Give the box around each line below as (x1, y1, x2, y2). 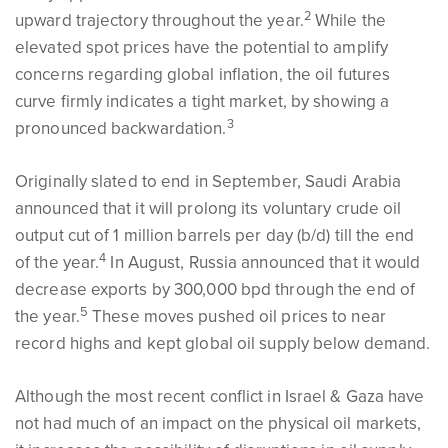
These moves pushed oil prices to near (88, 306, 386, 327)
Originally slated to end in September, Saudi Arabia (15, 171, 402, 192)
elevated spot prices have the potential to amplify (15, 37, 389, 58)
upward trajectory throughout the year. (15, 10, 304, 31)
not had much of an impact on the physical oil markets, (15, 413, 422, 434)
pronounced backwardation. (15, 118, 227, 139)
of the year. (15, 252, 100, 273)
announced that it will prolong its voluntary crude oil (15, 198, 402, 219)
